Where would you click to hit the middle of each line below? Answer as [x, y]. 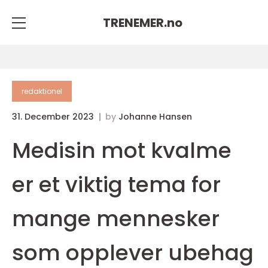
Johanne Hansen [155, 117]
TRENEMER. [135, 22]
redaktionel [42, 91]
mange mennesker [116, 219]
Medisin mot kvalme [122, 150]
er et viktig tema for [116, 185]
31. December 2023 [54, 117]
